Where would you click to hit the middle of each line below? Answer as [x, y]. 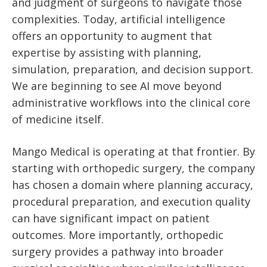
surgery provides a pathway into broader [118, 251]
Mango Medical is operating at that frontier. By [133, 151]
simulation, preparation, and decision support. [133, 69]
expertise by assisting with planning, [107, 52]
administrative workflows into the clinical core [131, 102]
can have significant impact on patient [111, 218]
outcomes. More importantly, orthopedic [118, 235]
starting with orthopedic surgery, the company [133, 168]
